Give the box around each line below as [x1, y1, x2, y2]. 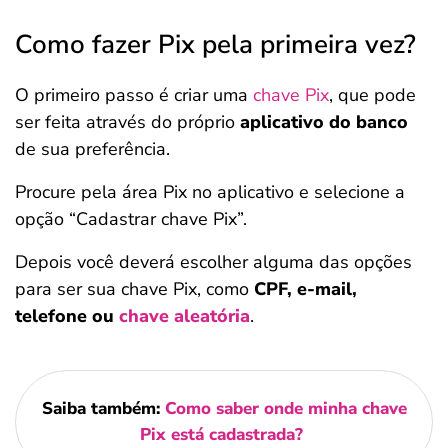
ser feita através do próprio [15, 110, 240, 134]
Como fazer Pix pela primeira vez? [15, 27, 416, 62]
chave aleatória [119, 304, 250, 328]
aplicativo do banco [240, 110, 408, 134]
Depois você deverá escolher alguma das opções [15, 250, 412, 274]
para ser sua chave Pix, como [15, 277, 254, 301]
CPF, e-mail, [254, 277, 357, 301]
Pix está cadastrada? [140, 423, 303, 446]
